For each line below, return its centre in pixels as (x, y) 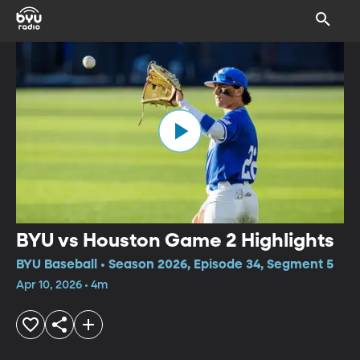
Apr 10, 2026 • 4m (62, 285)
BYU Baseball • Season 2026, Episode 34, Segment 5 (175, 265)
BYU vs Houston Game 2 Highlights (175, 241)
